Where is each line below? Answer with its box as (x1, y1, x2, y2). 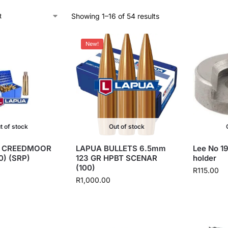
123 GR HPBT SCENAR (76, 153, 158, 163)
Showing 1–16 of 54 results (71, 12, 159, 21)
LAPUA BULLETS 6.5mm (76, 143, 166, 153)
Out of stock (109, 122, 145, 130)
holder (192, 153, 216, 163)
